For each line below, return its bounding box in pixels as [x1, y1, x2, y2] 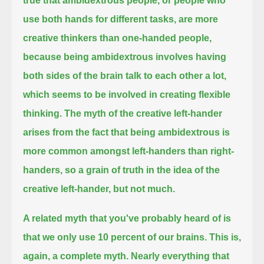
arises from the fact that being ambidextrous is [23, 127, 230, 137]
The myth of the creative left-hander [64, 108, 223, 118]
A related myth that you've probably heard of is [23, 213, 232, 223]
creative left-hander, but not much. [23, 183, 176, 194]
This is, [209, 232, 242, 242]
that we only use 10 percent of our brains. [23, 232, 207, 242]
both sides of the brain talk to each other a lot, [23, 70, 227, 81]
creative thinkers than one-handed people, [23, 32, 212, 43]
